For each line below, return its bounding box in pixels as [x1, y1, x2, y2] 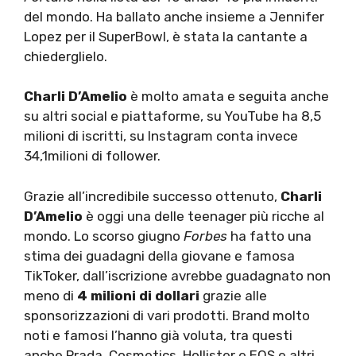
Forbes [184, 227, 227, 244]
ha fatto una [227, 227, 311, 244]
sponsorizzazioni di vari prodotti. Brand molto [24, 307, 310, 323]
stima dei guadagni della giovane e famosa [24, 247, 295, 264]
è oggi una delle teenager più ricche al [86, 207, 324, 224]
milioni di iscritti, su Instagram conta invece [24, 128, 298, 145]
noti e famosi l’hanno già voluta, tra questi [24, 327, 292, 343]
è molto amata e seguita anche [127, 88, 329, 105]
